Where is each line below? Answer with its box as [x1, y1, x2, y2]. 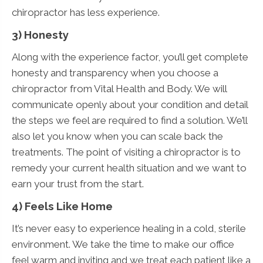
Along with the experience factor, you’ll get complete [12, 50, 248, 63]
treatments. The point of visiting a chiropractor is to [12, 146, 241, 158]
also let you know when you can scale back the [12, 130, 223, 142]
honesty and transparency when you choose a [12, 66, 218, 79]
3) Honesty [12, 28, 69, 41]
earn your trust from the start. [12, 177, 144, 190]
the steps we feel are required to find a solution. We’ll [12, 114, 247, 126]
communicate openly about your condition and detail [12, 98, 248, 110]
